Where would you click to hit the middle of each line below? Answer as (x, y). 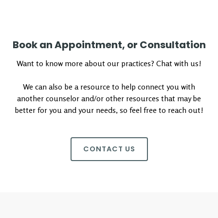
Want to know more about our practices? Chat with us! (109, 63)
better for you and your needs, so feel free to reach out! (109, 110)
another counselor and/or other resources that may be (109, 98)
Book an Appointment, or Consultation (109, 45)
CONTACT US (109, 149)
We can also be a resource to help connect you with (109, 87)
